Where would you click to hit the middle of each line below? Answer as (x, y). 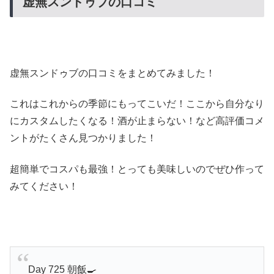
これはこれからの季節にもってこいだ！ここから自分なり (137, 104)
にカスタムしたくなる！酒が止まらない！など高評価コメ (137, 121)
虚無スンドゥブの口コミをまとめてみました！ (113, 73)
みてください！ (44, 186)
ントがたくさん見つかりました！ (83, 138)
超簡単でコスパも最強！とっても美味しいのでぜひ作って (137, 169)
